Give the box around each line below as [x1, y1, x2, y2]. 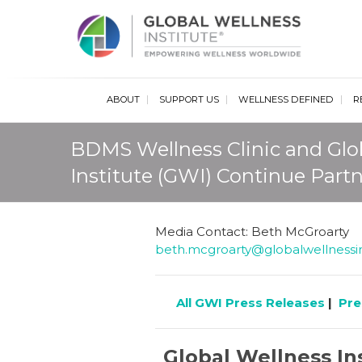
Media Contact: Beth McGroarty [155, 224, 349, 239]
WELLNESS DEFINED [238, 94, 334, 105]
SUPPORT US [158, 94, 219, 105]
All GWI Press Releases [176, 294, 325, 310]
